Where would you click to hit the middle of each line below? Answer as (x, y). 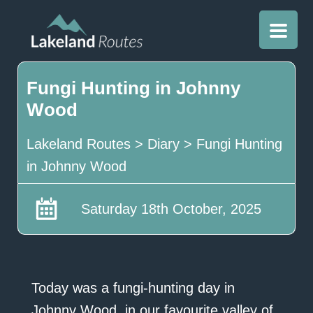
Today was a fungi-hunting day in (133, 288)
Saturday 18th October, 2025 (171, 209)
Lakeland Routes (78, 144)
